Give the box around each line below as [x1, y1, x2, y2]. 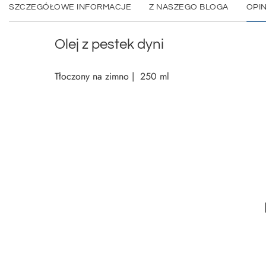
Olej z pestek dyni [55, 37, 164, 52]
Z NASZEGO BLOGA [149, 3, 229, 11]
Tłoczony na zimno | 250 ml [55, 69, 169, 83]
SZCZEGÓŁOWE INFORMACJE [9, 3, 131, 11]
